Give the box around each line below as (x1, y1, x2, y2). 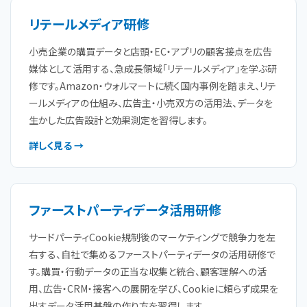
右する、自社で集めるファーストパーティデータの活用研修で (29, 247, 275, 261)
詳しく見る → (29, 138, 84, 152)
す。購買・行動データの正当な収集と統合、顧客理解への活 (29, 265, 267, 278)
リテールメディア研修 (29, 14, 149, 33)
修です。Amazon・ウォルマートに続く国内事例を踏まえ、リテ (29, 79, 276, 93)
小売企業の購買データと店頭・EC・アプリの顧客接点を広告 (29, 45, 272, 58)
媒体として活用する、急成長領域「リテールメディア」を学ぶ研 (29, 62, 277, 75)
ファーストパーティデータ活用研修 (29, 200, 221, 219)
